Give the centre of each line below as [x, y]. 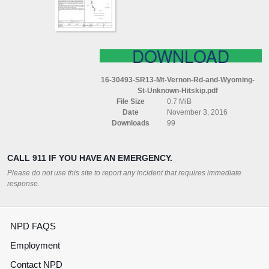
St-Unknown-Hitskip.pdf [178, 91]
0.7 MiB [179, 102]
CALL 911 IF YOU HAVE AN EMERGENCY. [90, 158]
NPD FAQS [33, 226]
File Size [130, 102]
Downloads [130, 123]
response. [23, 184]
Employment [35, 246]
